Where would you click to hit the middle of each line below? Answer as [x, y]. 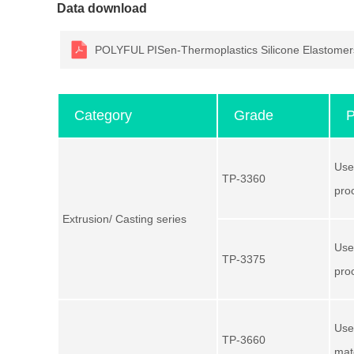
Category [103, 115]
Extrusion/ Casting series [124, 219]
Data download [102, 8]
